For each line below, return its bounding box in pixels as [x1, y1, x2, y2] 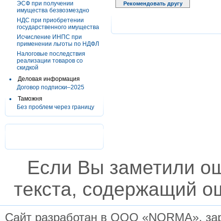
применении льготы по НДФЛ [17, 40, 99, 47]
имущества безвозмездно [17, 7, 89, 14]
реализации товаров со [17, 57, 83, 64]
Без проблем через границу [17, 104, 94, 110]
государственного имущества [17, 24, 99, 31]
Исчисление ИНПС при [17, 34, 82, 40]
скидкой [17, 64, 38, 71]
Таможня [18, 95, 42, 102]
